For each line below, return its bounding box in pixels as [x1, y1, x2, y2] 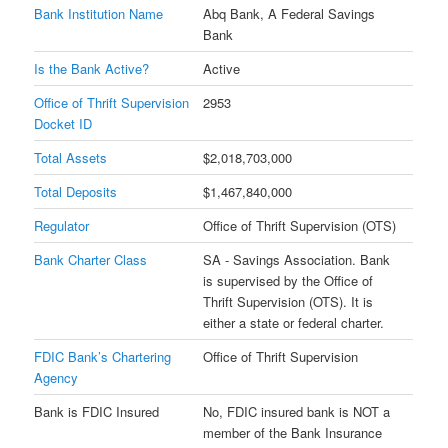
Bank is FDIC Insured [34, 401, 160, 421]
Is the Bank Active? [34, 58, 150, 78]
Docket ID [34, 113, 93, 133]
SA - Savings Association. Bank [203, 249, 391, 269]
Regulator [34, 215, 90, 235]
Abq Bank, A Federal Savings [203, 3, 376, 23]
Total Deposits [34, 181, 118, 201]
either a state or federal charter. [203, 312, 385, 332]
